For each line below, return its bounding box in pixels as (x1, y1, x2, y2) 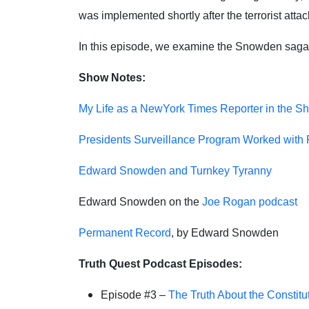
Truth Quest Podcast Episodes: (79, 258, 242, 270)
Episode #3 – (101, 289, 168, 301)
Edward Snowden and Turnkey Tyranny (79, 165, 272, 177)
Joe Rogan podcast (202, 196, 297, 208)
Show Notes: (79, 72, 146, 83)
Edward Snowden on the (79, 196, 202, 208)
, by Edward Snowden (171, 227, 279, 239)
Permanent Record (79, 227, 171, 239)
